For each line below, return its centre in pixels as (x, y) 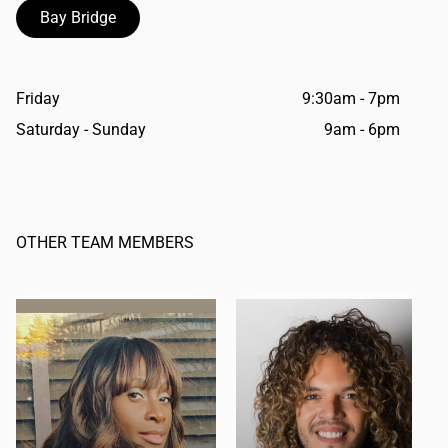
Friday (38, 99)
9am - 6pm (362, 129)
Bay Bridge (78, 18)
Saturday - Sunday (81, 129)
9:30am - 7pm (351, 99)
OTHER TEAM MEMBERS (105, 243)
